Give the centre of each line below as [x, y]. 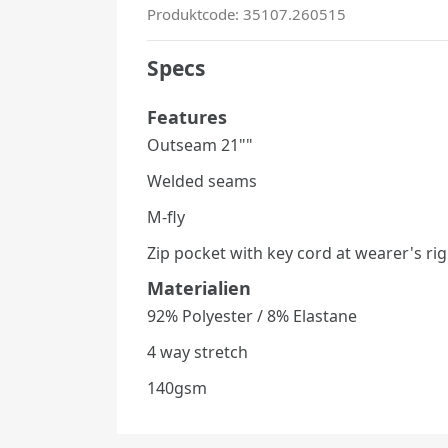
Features [187, 117]
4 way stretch [197, 352]
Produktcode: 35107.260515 [246, 14]
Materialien [199, 288]
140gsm [177, 388]
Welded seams [202, 181]
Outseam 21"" [200, 145]
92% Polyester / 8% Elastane [252, 316]
